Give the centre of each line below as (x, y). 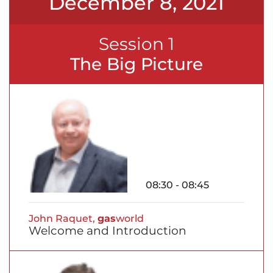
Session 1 (136, 44)
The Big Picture (136, 64)
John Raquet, (63, 218)
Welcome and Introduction (108, 230)
